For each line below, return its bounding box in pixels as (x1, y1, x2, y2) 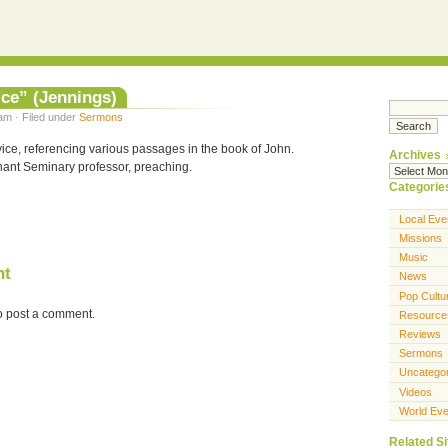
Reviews (399, 328, 441, 341)
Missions (399, 231, 442, 244)
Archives (389, 148, 441, 163)
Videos (399, 385, 432, 398)
